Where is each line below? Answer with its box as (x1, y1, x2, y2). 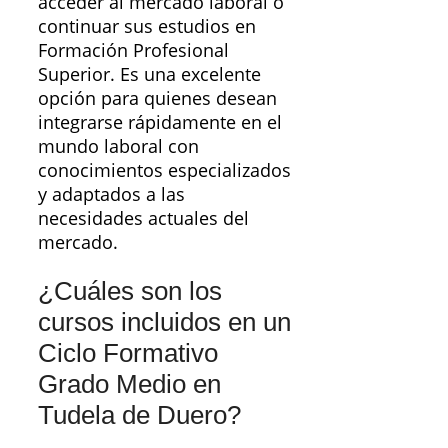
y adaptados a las (38, 182, 185, 207)
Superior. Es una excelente (38, 62, 261, 87)
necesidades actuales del (38, 206, 249, 231)
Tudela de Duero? (38, 399, 241, 430)
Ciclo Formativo (38, 337, 218, 368)
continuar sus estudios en (38, 14, 256, 39)
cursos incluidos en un (38, 306, 291, 337)
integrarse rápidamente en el (38, 110, 282, 135)
